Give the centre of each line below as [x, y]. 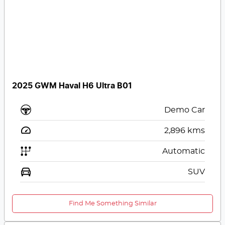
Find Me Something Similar [113, 204]
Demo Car [184, 110]
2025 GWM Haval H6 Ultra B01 [72, 86]
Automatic [183, 151]
